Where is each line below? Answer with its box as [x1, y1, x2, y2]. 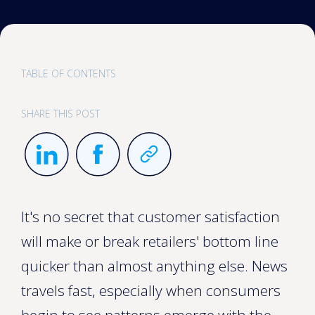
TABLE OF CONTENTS [21, 67, 116, 80]
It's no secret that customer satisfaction [21, 207, 280, 226]
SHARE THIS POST [21, 107, 100, 120]
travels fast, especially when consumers [21, 281, 281, 300]
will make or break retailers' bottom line [21, 231, 278, 251]
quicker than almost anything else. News [21, 256, 288, 276]
